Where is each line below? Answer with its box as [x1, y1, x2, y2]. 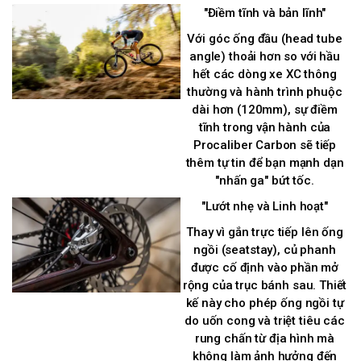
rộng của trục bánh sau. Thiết [182, 278, 347, 293]
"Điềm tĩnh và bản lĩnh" [203, 6, 326, 21]
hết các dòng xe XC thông [193, 67, 337, 82]
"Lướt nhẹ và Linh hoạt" [201, 199, 328, 214]
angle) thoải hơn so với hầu [189, 49, 340, 64]
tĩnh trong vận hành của [198, 120, 331, 135]
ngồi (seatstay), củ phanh [193, 243, 336, 258]
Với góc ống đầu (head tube [187, 31, 342, 47]
